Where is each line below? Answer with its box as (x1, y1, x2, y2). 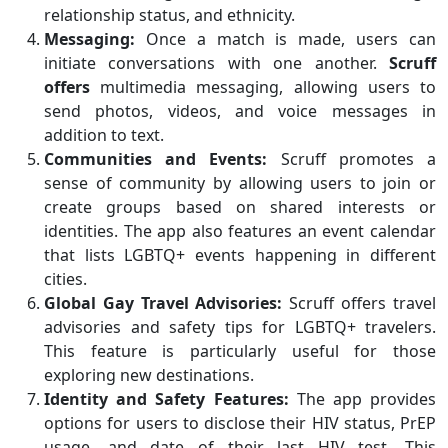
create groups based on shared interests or (44, 196, 436, 219)
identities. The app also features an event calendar (44, 220, 436, 243)
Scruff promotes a (267, 148, 437, 171)
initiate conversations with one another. (44, 52, 389, 75)
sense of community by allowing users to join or (44, 172, 436, 195)
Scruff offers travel (282, 292, 436, 315)
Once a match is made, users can (135, 28, 436, 51)
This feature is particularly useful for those (44, 340, 436, 363)
